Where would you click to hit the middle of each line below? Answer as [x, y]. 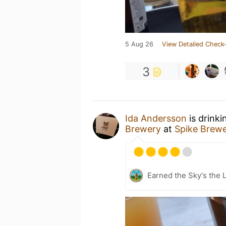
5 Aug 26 [139, 44]
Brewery [143, 129]
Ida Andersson [156, 118]
